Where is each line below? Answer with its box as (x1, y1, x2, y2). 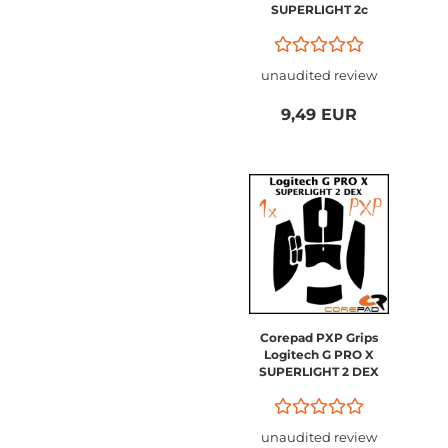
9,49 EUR (281, 105, 357, 124)
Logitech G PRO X (264, 347, 374, 362)
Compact (290, 19, 348, 34)
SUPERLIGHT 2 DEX (259, 364, 379, 379)
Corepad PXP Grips (260, 330, 378, 345)
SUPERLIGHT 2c (270, 2, 368, 17)
